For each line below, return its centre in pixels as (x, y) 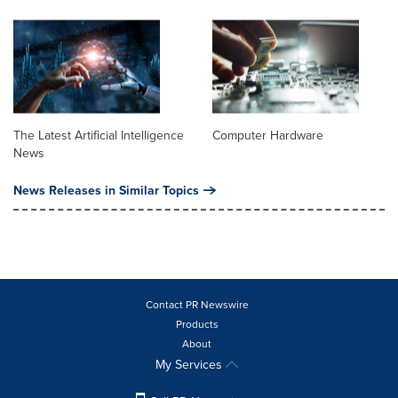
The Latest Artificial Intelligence (99, 135)
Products (197, 323)
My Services (191, 364)
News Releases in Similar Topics (106, 190)
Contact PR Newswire (197, 304)
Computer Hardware (268, 135)
